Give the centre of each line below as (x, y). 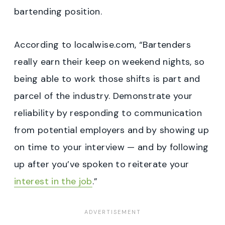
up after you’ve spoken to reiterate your (102, 164)
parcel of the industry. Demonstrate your (103, 96)
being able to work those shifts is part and (107, 79)
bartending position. (58, 11)
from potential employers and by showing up (112, 130)
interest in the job (53, 181)
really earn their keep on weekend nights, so (109, 62)
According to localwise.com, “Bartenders (103, 44)
